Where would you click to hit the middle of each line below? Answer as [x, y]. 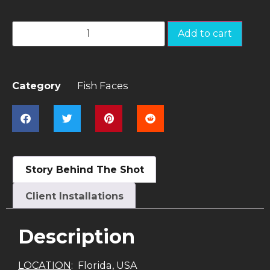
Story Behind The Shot [84, 169]
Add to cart [205, 34]
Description [77, 237]
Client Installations [74, 196]
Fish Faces [102, 85]
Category [36, 85]
